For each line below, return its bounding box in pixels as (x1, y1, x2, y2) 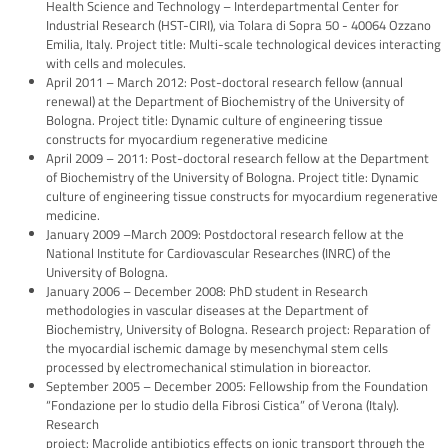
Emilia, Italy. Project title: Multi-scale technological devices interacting (46, 34, 441, 55)
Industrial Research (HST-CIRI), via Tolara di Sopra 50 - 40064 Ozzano (46, 15, 431, 36)
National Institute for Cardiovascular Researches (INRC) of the (46, 243, 391, 264)
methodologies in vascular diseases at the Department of (46, 300, 368, 321)
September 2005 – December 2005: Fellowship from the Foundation (46, 376, 428, 397)
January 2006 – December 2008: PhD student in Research (46, 281, 368, 302)
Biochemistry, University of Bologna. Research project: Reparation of (46, 319, 430, 340)
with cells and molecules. (46, 53, 186, 74)
